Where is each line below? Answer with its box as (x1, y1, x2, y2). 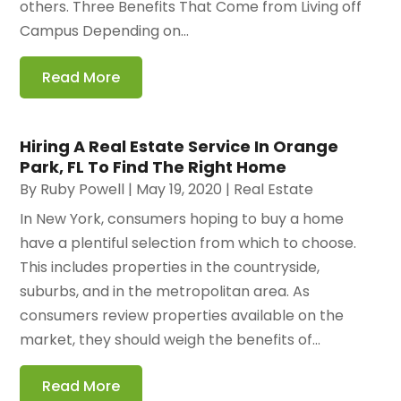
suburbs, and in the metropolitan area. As (20, 281, 311, 303)
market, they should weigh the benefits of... (20, 329, 321, 351)
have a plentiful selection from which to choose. (20, 233, 357, 254)
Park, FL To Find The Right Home (20, 156, 287, 179)
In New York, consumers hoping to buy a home (20, 209, 345, 230)
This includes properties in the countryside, (20, 257, 320, 278)
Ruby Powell (40, 179, 125, 200)
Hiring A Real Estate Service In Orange (20, 135, 339, 158)
